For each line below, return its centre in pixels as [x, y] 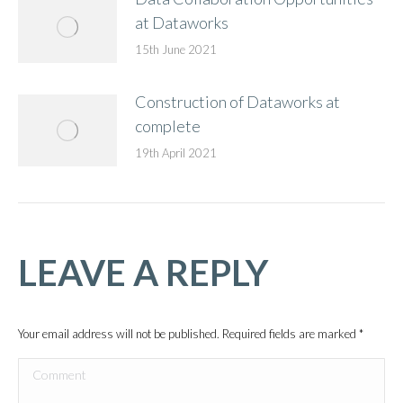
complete [168, 126]
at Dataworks [182, 22]
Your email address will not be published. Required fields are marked [188, 334]
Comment [52, 370]
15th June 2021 [176, 49]
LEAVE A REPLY [143, 273]
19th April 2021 [176, 153]
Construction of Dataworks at [237, 102]
